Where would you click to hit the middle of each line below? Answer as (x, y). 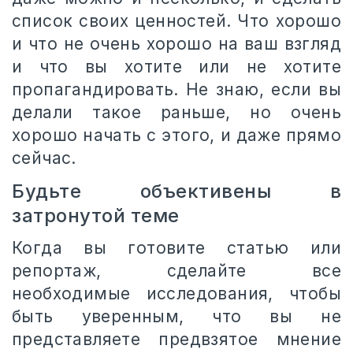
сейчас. (44, 158)
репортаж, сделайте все (176, 270)
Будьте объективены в (176, 191)
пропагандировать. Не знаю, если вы (176, 89)
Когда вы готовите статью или (176, 247)
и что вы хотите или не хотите (176, 66)
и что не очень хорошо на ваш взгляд (176, 43)
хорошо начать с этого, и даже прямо (176, 135)
